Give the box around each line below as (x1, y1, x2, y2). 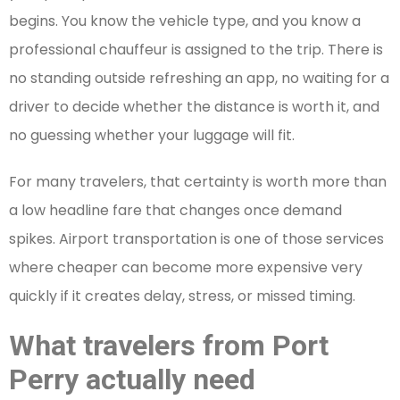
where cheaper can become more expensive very (9, 257, 362, 279)
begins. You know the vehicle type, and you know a (9, 11, 361, 32)
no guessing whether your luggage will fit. (9, 125, 295, 146)
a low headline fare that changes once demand (9, 200, 342, 221)
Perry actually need (9, 362, 255, 397)
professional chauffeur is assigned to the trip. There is (9, 39, 383, 61)
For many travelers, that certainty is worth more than (9, 171, 387, 193)
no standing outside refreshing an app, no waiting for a (9, 68, 389, 89)
